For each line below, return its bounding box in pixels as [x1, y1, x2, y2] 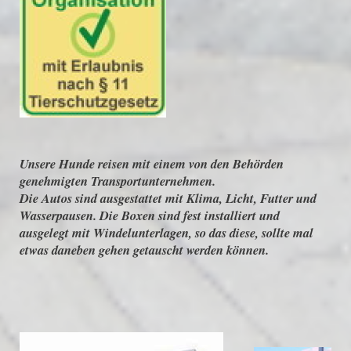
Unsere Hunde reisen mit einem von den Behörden [20, 154, 284, 173]
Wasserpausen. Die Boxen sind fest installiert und [20, 206, 280, 225]
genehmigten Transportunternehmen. [20, 172, 215, 190]
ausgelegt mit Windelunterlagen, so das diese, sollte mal [20, 223, 318, 242]
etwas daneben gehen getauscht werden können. [20, 241, 269, 259]
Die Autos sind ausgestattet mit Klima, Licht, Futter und [20, 189, 317, 208]
